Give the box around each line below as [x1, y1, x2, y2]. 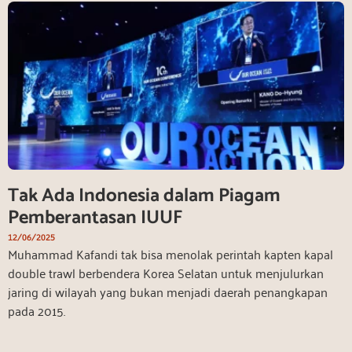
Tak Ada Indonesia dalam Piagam [8, 180, 280, 211]
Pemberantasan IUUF [8, 202, 182, 233]
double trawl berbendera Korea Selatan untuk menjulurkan [8, 261, 324, 284]
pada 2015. [8, 299, 65, 321]
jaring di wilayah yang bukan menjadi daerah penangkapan [8, 280, 328, 302]
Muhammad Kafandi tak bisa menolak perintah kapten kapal [8, 242, 333, 265]
